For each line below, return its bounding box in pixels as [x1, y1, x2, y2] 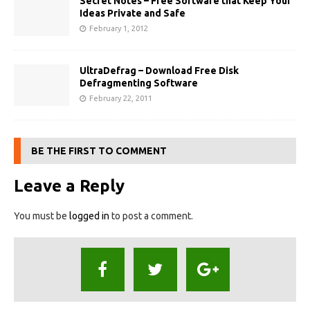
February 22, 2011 [89, 94, 152, 103]
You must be [14, 210, 69, 222]
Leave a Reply [14, 176, 125, 196]
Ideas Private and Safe [80, 7, 185, 19]
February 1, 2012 [89, 24, 148, 33]
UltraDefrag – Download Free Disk [80, 65, 239, 77]
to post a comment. [109, 210, 193, 222]
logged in [69, 210, 109, 222]
